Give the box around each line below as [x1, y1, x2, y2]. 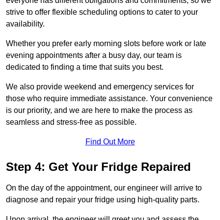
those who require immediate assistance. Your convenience [6, 94, 213, 103]
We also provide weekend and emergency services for [6, 82, 194, 91]
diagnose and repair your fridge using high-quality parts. [6, 195, 199, 204]
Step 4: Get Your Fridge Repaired [6, 160, 191, 174]
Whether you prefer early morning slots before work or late [6, 39, 206, 48]
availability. [6, 20, 45, 28]
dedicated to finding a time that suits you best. [6, 63, 164, 72]
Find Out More [85, 137, 135, 146]
